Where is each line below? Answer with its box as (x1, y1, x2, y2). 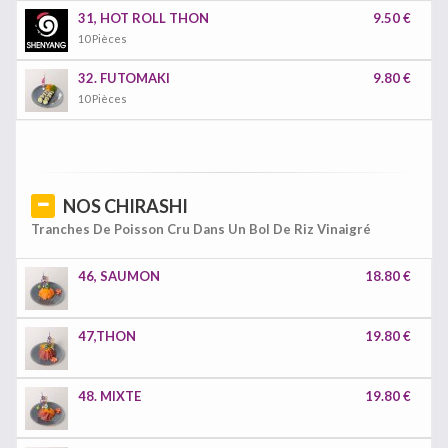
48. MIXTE (78, 388, 141, 404)
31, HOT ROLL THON (78, 10, 209, 26)
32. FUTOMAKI (78, 70, 170, 86)
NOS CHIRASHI (63, 195, 188, 217)
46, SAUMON (78, 268, 160, 284)
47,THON (78, 328, 136, 344)
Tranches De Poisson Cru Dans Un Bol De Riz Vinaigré (31, 221, 371, 237)
